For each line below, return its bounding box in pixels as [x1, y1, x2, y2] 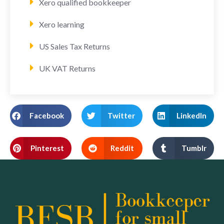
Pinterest [30, 143, 64, 153]
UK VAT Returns [39, 63, 95, 73]
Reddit [110, 143, 134, 153]
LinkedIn [176, 111, 206, 120]
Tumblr [181, 143, 206, 153]
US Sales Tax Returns [39, 41, 110, 51]
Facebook [29, 111, 64, 120]
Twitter [107, 111, 135, 120]
